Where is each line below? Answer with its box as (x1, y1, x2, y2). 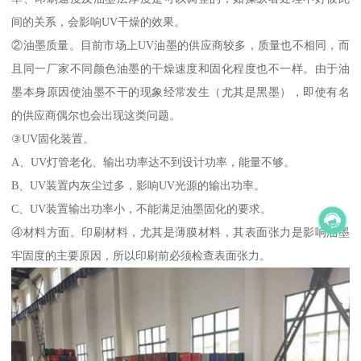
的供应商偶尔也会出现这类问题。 (11, 108, 181, 122)
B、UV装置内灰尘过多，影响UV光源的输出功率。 (11, 178, 266, 192)
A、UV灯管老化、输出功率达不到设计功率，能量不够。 (11, 155, 296, 168)
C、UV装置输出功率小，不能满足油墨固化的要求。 (11, 201, 272, 215)
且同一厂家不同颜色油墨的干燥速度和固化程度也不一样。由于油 (11, 61, 350, 75)
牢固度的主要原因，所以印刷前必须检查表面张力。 (11, 248, 272, 262)
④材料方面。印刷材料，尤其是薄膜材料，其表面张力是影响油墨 (11, 225, 350, 239)
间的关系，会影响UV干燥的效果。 (11, 15, 186, 28)
